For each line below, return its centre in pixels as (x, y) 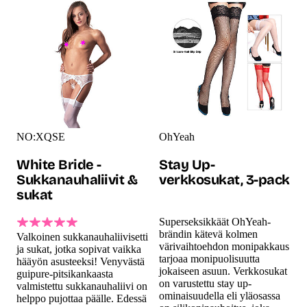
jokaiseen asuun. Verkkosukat (223, 271)
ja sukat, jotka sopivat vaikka (79, 249)
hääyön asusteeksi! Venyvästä (81, 261)
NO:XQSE (41, 136)
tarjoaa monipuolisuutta (209, 258)
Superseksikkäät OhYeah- (215, 221)
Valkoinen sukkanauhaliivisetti (82, 236)
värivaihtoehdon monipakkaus (224, 246)
